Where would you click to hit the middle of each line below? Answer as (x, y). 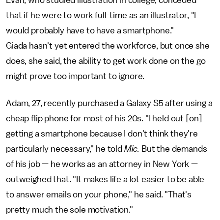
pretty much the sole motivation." (71, 209)
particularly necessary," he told (65, 149)
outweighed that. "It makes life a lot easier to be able (105, 179)
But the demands (174, 149)
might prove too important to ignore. (75, 76)
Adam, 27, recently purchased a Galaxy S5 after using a (109, 103)
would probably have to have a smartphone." (90, 30)
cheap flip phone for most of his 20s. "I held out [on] (104, 118)
